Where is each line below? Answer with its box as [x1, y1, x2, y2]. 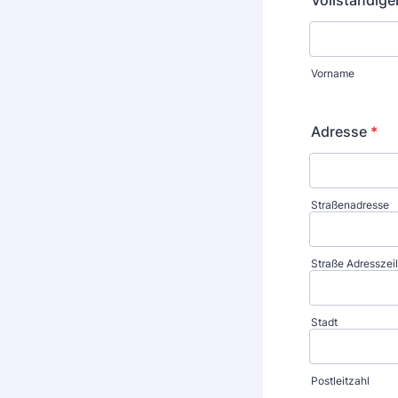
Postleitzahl [311, 374, 370, 387]
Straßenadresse [311, 198, 389, 211]
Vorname [311, 67, 354, 80]
